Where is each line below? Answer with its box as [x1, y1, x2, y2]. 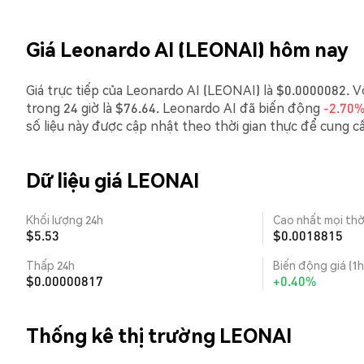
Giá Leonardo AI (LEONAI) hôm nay [26, 37, 349, 62]
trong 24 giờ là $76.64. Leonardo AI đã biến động [26, 99, 323, 116]
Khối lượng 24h [26, 212, 103, 227]
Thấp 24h [26, 258, 75, 272]
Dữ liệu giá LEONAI [26, 167, 199, 193]
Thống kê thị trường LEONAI [26, 323, 292, 348]
